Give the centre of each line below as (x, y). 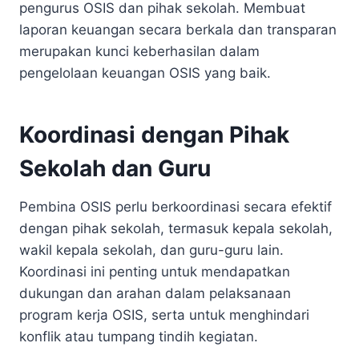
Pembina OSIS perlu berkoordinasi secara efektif (175, 206)
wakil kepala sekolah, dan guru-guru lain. (151, 250)
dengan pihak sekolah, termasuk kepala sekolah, (176, 228)
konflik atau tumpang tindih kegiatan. (139, 336)
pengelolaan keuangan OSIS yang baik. (145, 73)
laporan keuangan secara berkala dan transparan (178, 29)
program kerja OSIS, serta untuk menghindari (164, 315)
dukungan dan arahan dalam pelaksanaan (155, 293)
